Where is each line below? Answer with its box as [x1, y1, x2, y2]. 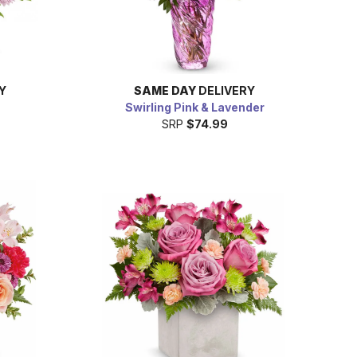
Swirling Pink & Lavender [124, 100, 265, 114]
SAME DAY [134, 83, 196, 97]
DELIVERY [196, 83, 255, 97]
